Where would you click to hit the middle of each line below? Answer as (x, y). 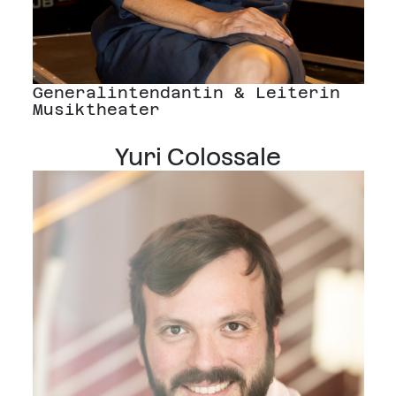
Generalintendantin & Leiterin (186, 93)
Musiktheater (96, 110)
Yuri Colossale (198, 157)
